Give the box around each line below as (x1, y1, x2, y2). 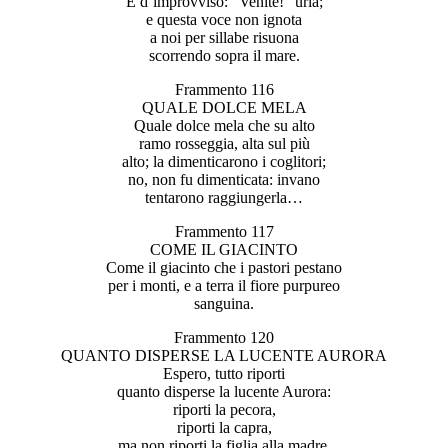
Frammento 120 (174, 328, 274, 346)
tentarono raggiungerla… (145, 188, 303, 206)
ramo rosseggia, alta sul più (138, 134, 310, 152)
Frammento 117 (174, 222, 274, 240)
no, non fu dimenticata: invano (128, 170, 320, 188)
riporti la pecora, (172, 400, 276, 418)
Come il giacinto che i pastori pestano (106, 258, 342, 276)
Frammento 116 (174, 80, 274, 98)
